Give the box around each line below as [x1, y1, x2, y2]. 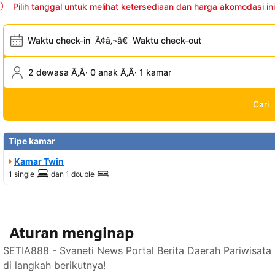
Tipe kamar [9, 136, 55, 147]
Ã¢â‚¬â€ [95, 35, 128, 46]
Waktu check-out [133, 35, 201, 46]
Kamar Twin [14, 156, 64, 167]
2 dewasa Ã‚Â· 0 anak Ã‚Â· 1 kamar [28, 67, 171, 78]
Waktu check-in [28, 35, 90, 46]
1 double [66, 169, 95, 179]
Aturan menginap [9, 223, 134, 243]
